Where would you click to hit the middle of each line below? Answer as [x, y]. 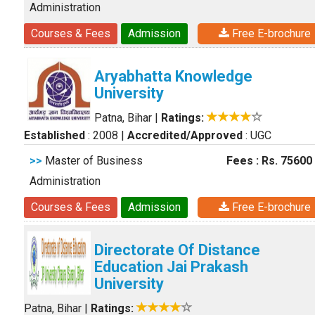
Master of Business [92, 161]
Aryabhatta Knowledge [173, 76]
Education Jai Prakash [171, 267]
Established [54, 135]
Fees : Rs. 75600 [269, 161]
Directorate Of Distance [177, 250]
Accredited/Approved [185, 135]
